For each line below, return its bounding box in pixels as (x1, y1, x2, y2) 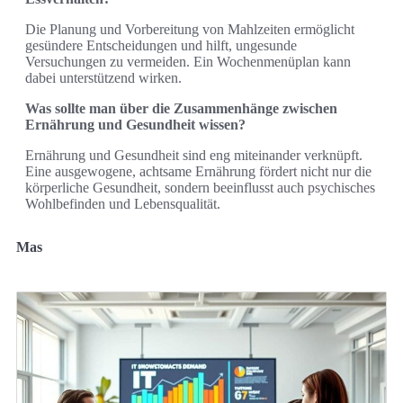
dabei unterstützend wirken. (25, 70, 182, 86)
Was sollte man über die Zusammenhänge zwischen (25, 101, 337, 117)
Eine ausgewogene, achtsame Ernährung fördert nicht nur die (25, 164, 372, 180)
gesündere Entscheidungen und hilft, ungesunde (25, 38, 297, 54)
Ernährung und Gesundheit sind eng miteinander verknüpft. (25, 148, 363, 164)
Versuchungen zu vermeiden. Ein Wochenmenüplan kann (25, 54, 351, 70)
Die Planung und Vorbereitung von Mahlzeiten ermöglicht (25, 22, 354, 38)
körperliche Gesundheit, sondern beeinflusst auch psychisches (25, 180, 375, 196)
